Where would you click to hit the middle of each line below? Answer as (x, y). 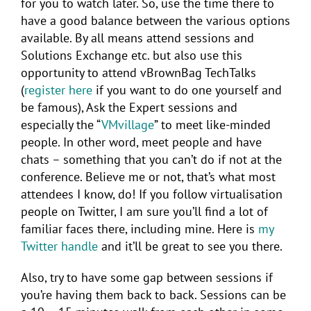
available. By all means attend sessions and (137, 37)
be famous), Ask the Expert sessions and (129, 107)
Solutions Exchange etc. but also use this (132, 55)
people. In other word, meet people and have (141, 142)
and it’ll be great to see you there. (190, 246)
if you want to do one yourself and (187, 90)
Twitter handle (59, 246)
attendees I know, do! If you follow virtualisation (152, 194)
